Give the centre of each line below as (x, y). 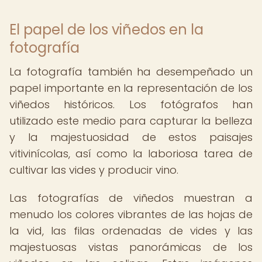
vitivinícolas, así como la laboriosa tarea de (131, 154)
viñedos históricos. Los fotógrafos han (131, 104)
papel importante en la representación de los (131, 88)
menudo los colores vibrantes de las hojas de (131, 214)
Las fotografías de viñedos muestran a (131, 198)
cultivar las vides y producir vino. (94, 170)
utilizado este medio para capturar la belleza (131, 121)
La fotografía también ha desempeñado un (131, 72)
